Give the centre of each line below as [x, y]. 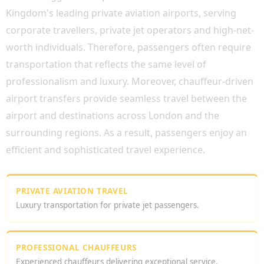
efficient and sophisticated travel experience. [105, 150]
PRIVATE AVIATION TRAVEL [72, 191]
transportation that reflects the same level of [106, 64]
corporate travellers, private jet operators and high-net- [130, 30]
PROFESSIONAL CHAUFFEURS [76, 247]
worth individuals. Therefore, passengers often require [128, 47]
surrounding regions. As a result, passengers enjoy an [126, 133]
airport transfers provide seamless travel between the [126, 98]
